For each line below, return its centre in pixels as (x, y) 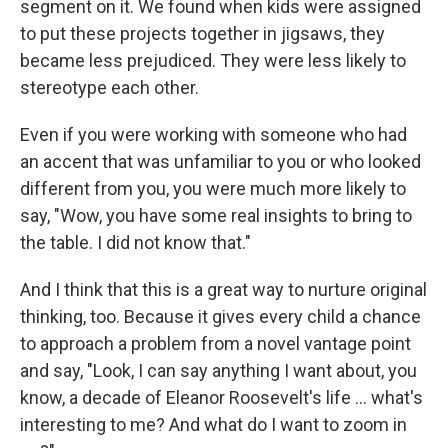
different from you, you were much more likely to (213, 188)
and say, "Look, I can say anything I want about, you (218, 370)
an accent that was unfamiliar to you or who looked (220, 161)
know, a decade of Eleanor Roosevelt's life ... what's (221, 397)
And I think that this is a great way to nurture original (223, 289)
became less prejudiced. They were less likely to (213, 60)
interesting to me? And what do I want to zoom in (213, 424)
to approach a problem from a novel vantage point (215, 343)
